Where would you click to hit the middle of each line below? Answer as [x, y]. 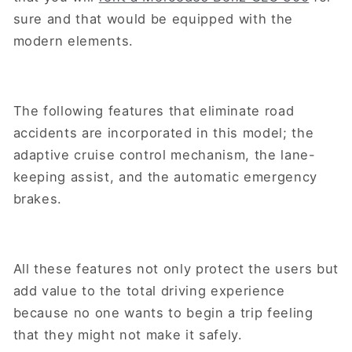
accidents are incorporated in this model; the [163, 133]
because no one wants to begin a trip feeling [163, 313]
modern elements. [75, 41]
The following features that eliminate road [154, 111]
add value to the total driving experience [149, 291]
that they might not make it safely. [130, 335]
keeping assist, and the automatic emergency [165, 177]
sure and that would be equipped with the [153, 19]
